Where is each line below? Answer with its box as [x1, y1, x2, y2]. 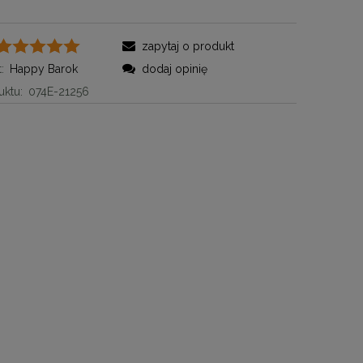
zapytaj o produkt [141, 39, 234, 53]
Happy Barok [10, 62, 79, 75]
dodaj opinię [141, 62, 207, 75]
